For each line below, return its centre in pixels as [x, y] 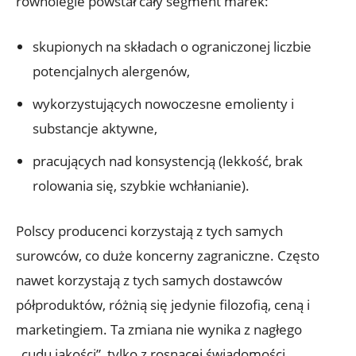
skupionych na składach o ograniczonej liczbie [172, 46]
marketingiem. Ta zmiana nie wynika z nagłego [159, 329]
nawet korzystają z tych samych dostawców [149, 280]
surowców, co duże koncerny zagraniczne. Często [168, 255]
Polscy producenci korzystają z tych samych [149, 230]
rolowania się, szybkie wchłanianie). [141, 185]
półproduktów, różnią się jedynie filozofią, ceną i [163, 304]
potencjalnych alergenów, [111, 71]
